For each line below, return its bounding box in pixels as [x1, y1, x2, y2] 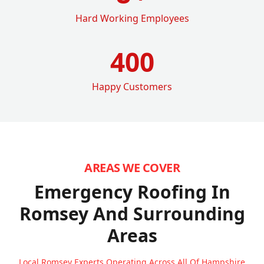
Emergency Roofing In [34, 179, 230, 204]
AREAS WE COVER [84, 159, 180, 176]
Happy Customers [92, 80, 172, 93]
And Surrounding [93, 201, 245, 226]
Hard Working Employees [75, 11, 189, 25]
